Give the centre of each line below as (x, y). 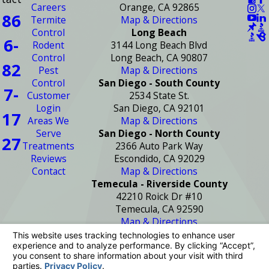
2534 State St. (159, 95)
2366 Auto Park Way (159, 146)
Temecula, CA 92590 (159, 209)
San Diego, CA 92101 (159, 108)
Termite (49, 20)
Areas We (49, 120)
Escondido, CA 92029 (159, 158)
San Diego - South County (159, 83)
